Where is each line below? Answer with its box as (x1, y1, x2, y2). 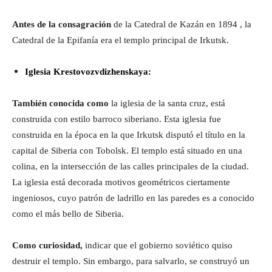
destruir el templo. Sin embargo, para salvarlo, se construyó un (12, 256, 250, 267)
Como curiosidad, (12, 240, 83, 251)
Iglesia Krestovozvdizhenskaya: (25, 67, 151, 77)
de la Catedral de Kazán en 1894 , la (111, 19, 251, 30)
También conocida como (12, 98, 109, 109)
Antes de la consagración (12, 19, 111, 30)
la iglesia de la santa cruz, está (109, 98, 225, 109)
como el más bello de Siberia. (12, 209, 124, 219)
